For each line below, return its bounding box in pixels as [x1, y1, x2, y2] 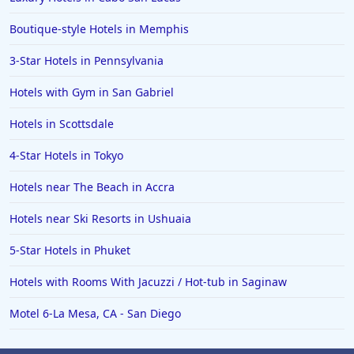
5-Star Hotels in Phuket [9, 243, 130, 258]
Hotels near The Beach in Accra [9, 179, 175, 194]
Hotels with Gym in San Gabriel [9, 85, 174, 100]
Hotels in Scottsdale [9, 116, 114, 131]
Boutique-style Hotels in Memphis [9, 21, 189, 36]
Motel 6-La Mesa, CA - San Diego [9, 306, 181, 321]
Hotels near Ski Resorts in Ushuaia [9, 211, 191, 226]
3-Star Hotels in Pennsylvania [9, 53, 164, 68]
